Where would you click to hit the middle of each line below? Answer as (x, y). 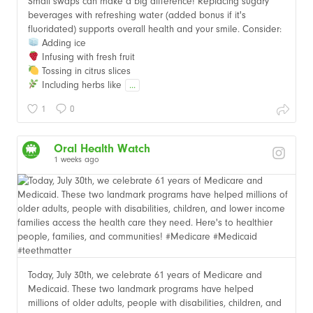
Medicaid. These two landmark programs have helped (141, 289)
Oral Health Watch (102, 148)
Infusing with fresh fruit (87, 57)
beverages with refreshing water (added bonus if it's (137, 15)
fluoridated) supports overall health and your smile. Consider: (155, 29)
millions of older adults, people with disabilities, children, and (155, 303)
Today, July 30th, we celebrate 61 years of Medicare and (145, 275)
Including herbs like (81, 85)
